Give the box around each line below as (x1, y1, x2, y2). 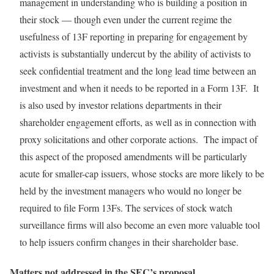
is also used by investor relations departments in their (20, 98, 221, 112)
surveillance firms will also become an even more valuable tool (20, 218, 260, 232)
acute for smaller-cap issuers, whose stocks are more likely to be (20, 167, 264, 180)
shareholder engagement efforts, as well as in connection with (20, 116, 256, 129)
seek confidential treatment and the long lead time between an (20, 64, 256, 78)
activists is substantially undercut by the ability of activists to (20, 47, 251, 61)
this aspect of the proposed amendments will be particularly (20, 150, 247, 163)
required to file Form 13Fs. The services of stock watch (20, 201, 232, 215)
